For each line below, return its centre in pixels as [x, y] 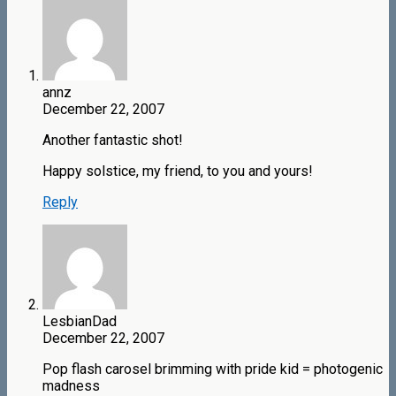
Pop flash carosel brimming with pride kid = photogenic [213, 369]
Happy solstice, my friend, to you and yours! [178, 171]
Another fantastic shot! [113, 141]
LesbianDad [80, 322]
